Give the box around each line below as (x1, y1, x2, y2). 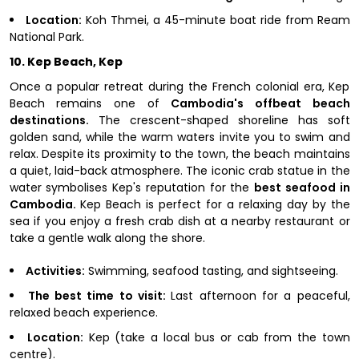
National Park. (9, 28, 84, 45)
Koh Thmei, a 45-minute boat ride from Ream (82, 11, 350, 28)
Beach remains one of (9, 95, 171, 111)
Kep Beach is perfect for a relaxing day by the (79, 196, 350, 212)
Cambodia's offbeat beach (171, 95, 350, 111)
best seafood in (254, 179, 350, 196)
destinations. (9, 111, 89, 128)
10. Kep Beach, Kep (9, 53, 123, 70)
